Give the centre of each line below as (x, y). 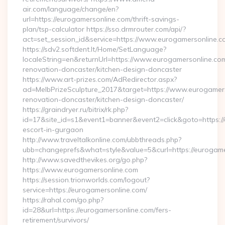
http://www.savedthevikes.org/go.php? (85, 160)
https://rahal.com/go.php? (63, 200)
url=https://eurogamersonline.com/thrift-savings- (101, 19)
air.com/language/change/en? (71, 9)
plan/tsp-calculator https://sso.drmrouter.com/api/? (104, 29)
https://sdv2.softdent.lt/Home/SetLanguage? (94, 49)
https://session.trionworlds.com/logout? (86, 180)
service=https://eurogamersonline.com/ (85, 190)
